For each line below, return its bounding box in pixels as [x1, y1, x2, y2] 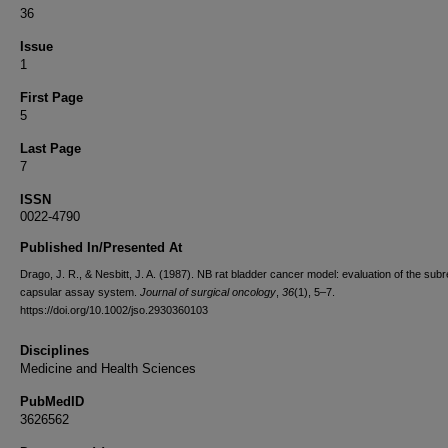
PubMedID [20, 394, 84, 409]
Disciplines [20, 343, 89, 358]
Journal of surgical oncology [140, 286, 276, 298]
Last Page [20, 141, 81, 156]
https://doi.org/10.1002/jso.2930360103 [20, 304, 208, 316]
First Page [20, 90, 83, 105]
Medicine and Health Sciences [20, 361, 196, 376]
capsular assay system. [20, 286, 140, 298]
